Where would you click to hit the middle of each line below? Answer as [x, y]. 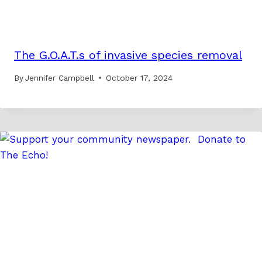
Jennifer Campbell [60, 77]
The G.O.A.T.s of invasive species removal [128, 55]
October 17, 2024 [139, 77]
